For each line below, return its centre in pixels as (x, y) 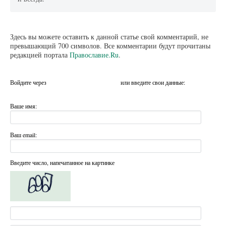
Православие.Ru (94, 54)
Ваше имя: (23, 106)
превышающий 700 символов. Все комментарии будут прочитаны (110, 45)
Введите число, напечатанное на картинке (62, 163)
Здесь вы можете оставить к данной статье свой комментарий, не (109, 36)
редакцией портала (40, 54)
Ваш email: (23, 135)
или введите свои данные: (153, 82)
